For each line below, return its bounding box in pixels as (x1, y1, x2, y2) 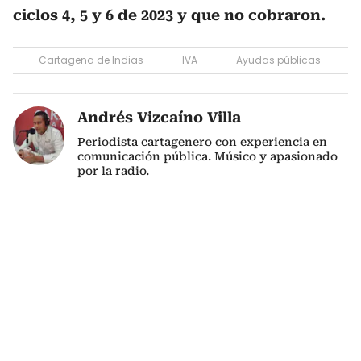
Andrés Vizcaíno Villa (77, 109, 241, 126)
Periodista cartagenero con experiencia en (77, 135, 327, 148)
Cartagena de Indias (39, 53, 143, 67)
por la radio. (77, 164, 149, 177)
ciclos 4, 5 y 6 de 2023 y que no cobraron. (13, 6, 326, 23)
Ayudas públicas (236, 53, 321, 67)
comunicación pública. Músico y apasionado (77, 150, 338, 163)
